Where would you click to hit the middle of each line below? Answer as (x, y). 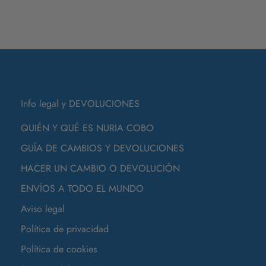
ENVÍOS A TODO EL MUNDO (82, 188)
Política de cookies (58, 249)
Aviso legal (42, 208)
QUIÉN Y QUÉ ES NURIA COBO (87, 128)
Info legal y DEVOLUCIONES (80, 103)
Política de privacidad (64, 229)
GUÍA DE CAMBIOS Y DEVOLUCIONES (102, 148)
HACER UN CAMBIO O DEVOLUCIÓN (100, 168)
